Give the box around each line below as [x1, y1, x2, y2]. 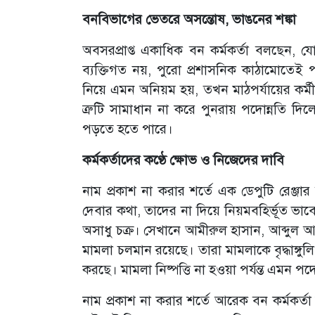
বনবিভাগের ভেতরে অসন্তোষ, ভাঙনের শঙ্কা [82, 11, 296, 27]
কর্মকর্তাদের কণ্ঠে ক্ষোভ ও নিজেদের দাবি [82, 152, 284, 168]
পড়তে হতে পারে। [82, 121, 176, 137]
